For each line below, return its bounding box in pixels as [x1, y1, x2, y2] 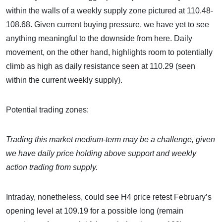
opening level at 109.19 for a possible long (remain [6, 207, 183, 215]
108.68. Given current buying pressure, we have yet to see [6, 20, 209, 29]
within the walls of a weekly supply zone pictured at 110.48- [6, 6, 213, 15]
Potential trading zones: [6, 106, 89, 114]
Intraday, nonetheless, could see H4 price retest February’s [6, 193, 212, 201]
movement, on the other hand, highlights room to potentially [6, 48, 213, 56]
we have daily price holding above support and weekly [6, 149, 196, 158]
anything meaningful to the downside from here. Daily [6, 34, 192, 43]
